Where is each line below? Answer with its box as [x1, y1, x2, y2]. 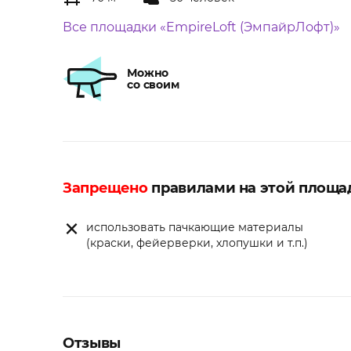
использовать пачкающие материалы [86, 220, 303, 235]
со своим [127, 78, 179, 92]
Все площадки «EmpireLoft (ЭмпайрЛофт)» [63, 20, 340, 35]
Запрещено [63, 179, 148, 197]
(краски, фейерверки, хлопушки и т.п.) [86, 236, 308, 251]
